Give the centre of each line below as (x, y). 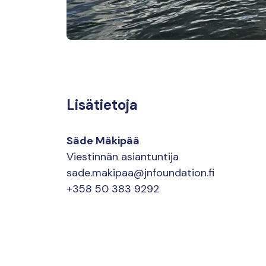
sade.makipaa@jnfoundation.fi (140, 172)
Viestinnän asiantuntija (123, 156)
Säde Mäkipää (103, 140)
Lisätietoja (102, 104)
